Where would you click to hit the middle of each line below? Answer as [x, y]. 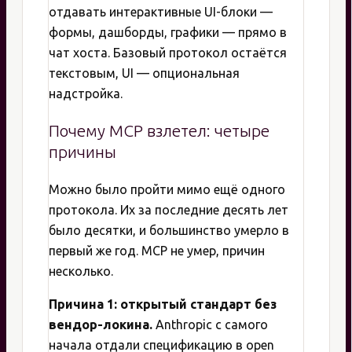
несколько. [81, 271]
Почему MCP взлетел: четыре [159, 131]
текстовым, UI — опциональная [144, 73]
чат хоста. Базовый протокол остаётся [168, 53]
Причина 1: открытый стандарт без [163, 304]
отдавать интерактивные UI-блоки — [161, 12]
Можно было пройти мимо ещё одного [167, 189]
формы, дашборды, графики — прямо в [168, 33]
